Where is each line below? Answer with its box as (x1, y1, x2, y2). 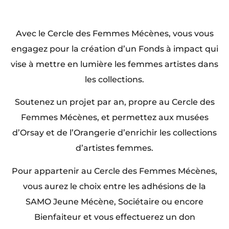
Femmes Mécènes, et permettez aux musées (20, 112, 209, 123)
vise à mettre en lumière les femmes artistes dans (11, 59, 218, 69)
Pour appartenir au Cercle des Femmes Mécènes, (12, 166, 217, 176)
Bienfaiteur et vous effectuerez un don (34, 212, 195, 222)
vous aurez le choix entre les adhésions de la (23, 181, 206, 191)
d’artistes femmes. (76, 143, 153, 153)
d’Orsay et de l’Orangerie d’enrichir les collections (12, 128, 217, 138)
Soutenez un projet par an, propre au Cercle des (14, 97, 215, 107)
